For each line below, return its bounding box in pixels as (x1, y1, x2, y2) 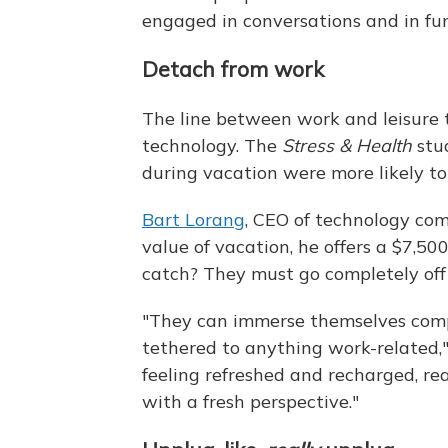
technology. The (142, 134, 282, 157)
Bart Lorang (142, 208, 245, 231)
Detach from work (142, 56, 324, 82)
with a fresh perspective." (142, 390, 359, 413)
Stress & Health (282, 134, 417, 157)
